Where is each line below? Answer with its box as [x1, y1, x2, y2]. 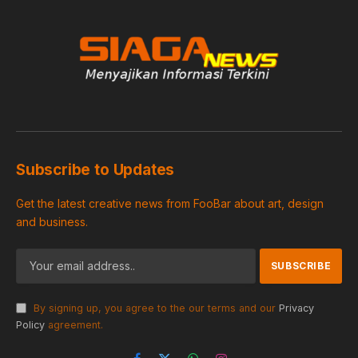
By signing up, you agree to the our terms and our [30, 301, 279, 314]
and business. [16, 214, 88, 229]
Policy [16, 318, 45, 331]
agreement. [45, 318, 103, 331]
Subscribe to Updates [16, 160, 175, 179]
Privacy [279, 301, 314, 314]
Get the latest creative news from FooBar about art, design [16, 196, 324, 210]
